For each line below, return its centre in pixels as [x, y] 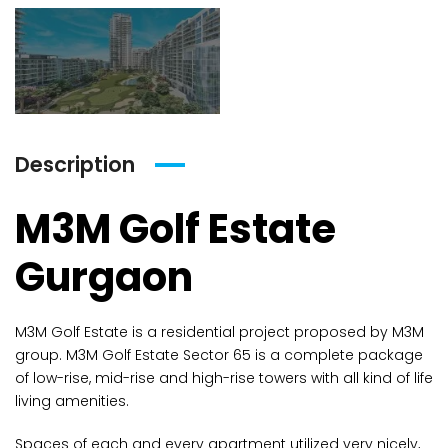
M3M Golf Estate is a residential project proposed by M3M [219, 332]
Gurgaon [104, 277]
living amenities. [72, 401]
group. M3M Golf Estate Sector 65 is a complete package [219, 355]
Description [75, 164]
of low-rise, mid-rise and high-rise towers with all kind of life [224, 378]
